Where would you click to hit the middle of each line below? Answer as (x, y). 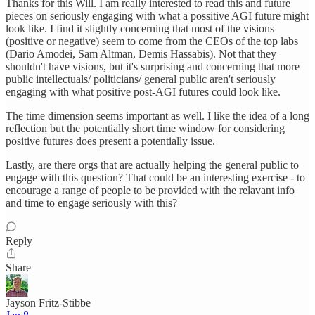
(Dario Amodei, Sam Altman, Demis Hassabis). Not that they (141, 54)
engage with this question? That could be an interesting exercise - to (155, 178)
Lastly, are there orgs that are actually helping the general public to (152, 165)
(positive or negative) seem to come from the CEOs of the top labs (152, 41)
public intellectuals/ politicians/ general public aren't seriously (141, 79)
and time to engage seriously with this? (91, 203)
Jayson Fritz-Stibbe (48, 303)
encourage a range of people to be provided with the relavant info (150, 190)
